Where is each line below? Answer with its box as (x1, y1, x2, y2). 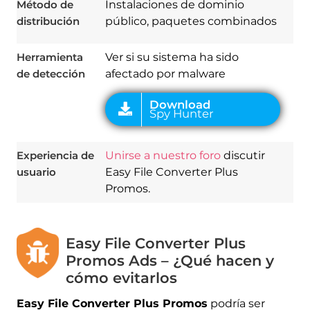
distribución (16, 14, 80, 28)
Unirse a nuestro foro (104, 148, 221, 162)
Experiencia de (16, 148, 94, 162)
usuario (16, 165, 56, 179)
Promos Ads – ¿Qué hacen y (66, 251, 275, 269)
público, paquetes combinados (104, 14, 277, 28)
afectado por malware (104, 66, 226, 80)
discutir (220, 148, 265, 162)
